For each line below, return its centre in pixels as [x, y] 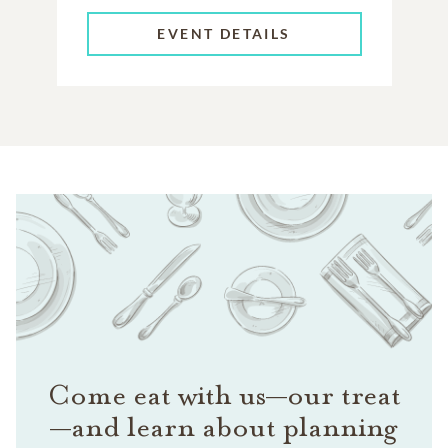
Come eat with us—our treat [224, 394]
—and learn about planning [224, 426]
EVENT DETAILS [224, 34]
